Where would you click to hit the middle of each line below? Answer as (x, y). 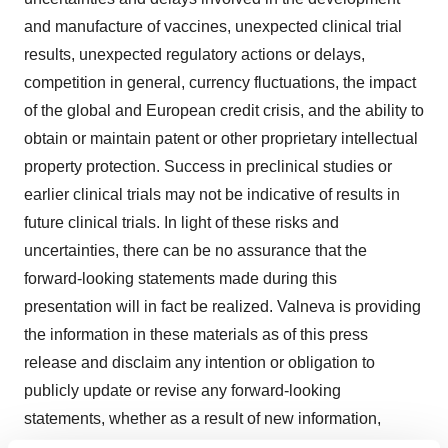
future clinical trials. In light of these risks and (181, 222)
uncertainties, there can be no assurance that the (195, 250)
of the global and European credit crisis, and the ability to (224, 110)
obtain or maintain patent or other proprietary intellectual (221, 138)
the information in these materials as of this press (196, 334)
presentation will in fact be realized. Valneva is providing (222, 306)
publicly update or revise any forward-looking (182, 390)
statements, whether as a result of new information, (202, 418)
